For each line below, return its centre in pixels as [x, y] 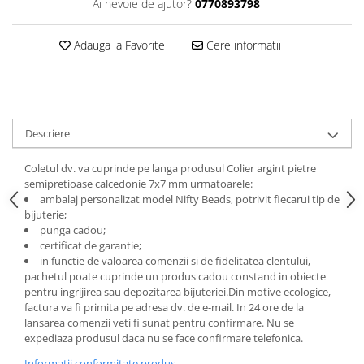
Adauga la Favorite [117, 45]
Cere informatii [242, 45]
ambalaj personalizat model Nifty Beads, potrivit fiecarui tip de [190, 199]
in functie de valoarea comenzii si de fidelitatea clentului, [175, 261]
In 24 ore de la [270, 307]
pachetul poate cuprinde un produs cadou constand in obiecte [175, 276]
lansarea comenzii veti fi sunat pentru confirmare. [145, 323]
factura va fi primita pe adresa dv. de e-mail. [130, 307]
